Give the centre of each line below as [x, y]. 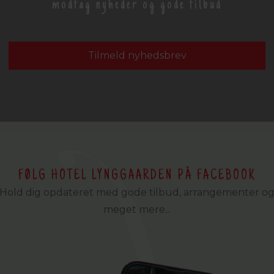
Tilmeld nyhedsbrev [137, 55]
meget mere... [137, 209]
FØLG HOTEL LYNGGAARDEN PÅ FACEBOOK [137, 176]
